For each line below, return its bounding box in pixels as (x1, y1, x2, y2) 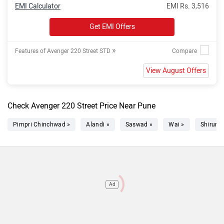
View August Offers (146, 66, 206, 75)
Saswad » (125, 120, 153, 128)
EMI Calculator (15, 1, 60, 10)
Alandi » (86, 120, 109, 128)
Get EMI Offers (89, 22, 135, 31)
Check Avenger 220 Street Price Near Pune (7, 100, 155, 110)
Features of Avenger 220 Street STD (15, 47, 112, 54)
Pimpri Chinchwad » (13, 120, 70, 128)
